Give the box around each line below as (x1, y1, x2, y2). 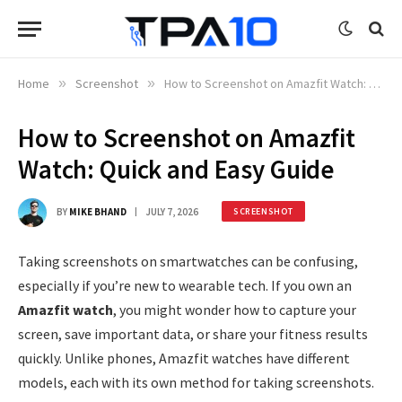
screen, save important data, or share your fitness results (18, 325, 368, 343)
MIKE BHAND (69, 205, 127, 218)
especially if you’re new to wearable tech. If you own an (18, 276, 352, 294)
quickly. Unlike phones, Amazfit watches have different (18, 349, 350, 367)
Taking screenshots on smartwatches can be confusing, (18, 252, 358, 270)
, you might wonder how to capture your (113, 301, 356, 319)
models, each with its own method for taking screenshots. (18, 373, 374, 391)
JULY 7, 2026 (145, 205, 198, 218)
